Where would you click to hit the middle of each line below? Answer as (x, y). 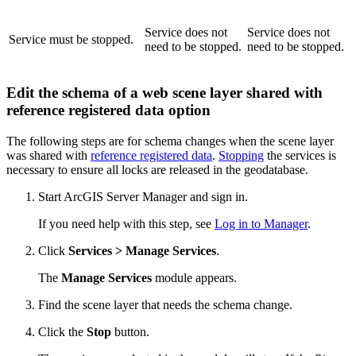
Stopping (241, 155)
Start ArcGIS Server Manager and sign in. (143, 196)
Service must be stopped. (71, 40)
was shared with (48, 155)
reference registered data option (108, 110)
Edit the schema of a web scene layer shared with (164, 93)
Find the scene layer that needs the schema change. (165, 304)
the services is (300, 155)
